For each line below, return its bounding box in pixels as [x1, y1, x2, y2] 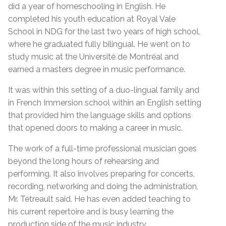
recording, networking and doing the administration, [8, 181, 198, 191]
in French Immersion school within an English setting [8, 97, 201, 107]
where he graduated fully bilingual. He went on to [8, 39, 190, 49]
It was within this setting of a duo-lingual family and [8, 85, 199, 95]
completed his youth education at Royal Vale [8, 14, 176, 24]
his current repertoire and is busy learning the [8, 206, 174, 216]
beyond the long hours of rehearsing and [8, 156, 159, 166]
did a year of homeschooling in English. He [8, 1, 165, 11]
